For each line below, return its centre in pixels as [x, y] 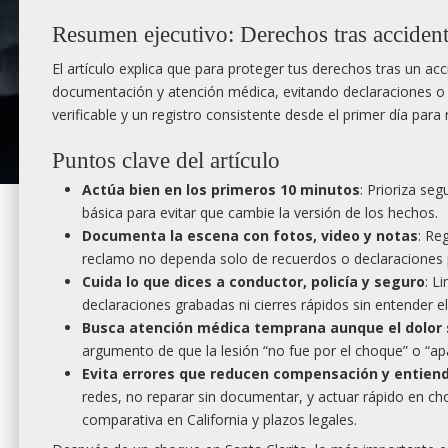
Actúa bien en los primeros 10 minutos [221, 190]
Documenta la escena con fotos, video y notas [250, 236]
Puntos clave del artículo [166, 160]
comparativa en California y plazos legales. [219, 420]
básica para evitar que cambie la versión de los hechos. [260, 213]
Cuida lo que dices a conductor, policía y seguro [253, 282]
